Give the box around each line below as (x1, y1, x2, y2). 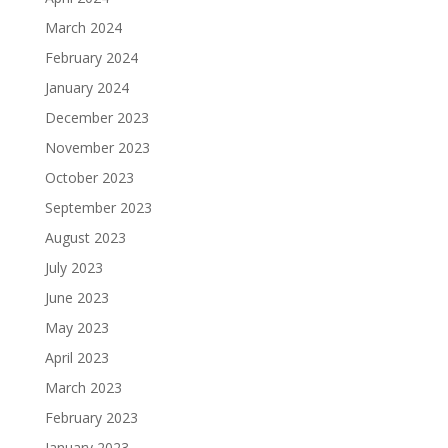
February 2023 (44, 408, 138, 428)
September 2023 (44, 198, 152, 218)
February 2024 (44, 48, 138, 68)
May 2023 (44, 318, 109, 338)
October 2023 (44, 168, 134, 188)
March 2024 (44, 18, 122, 38)
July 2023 (44, 258, 103, 278)
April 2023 (44, 348, 109, 368)
